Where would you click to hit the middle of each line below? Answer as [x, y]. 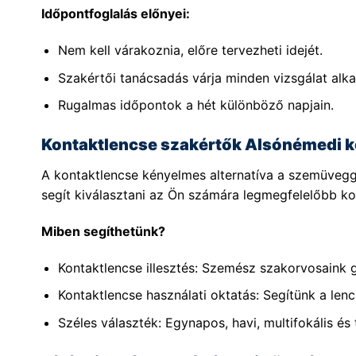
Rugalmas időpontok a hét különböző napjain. [195, 105]
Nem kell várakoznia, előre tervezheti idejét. [190, 50]
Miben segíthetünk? [103, 231]
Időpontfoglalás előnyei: [116, 14]
